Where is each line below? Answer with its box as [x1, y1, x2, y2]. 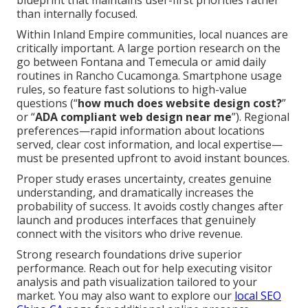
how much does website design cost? [78, 96, 282, 111]
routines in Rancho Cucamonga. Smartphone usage [16, 68, 282, 84]
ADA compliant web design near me [35, 109, 232, 125]
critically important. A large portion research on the [16, 41, 280, 56]
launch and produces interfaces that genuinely [16, 212, 256, 228]
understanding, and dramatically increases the [16, 185, 254, 201]
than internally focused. [16, 6, 137, 22]
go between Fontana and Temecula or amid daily [16, 54, 266, 70]
